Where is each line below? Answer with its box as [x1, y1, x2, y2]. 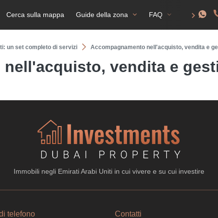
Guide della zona [76, 11, 128, 18]
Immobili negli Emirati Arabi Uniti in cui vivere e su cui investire [14, 167, 204, 175]
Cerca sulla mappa [6, 11, 64, 18]
